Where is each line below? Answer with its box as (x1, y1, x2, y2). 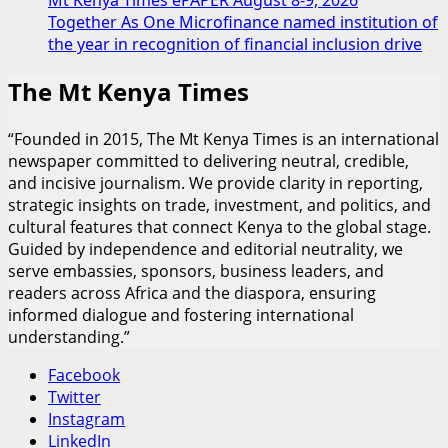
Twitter (48, 385, 101, 408)
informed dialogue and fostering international (8, 303, 354, 326)
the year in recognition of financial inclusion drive (48, 32, 422, 55)
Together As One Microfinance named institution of (48, 10, 438, 33)
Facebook (48, 363, 120, 386)
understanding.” (8, 325, 130, 348)
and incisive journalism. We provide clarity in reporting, (8, 171, 423, 194)
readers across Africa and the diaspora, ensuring (8, 281, 376, 304)
